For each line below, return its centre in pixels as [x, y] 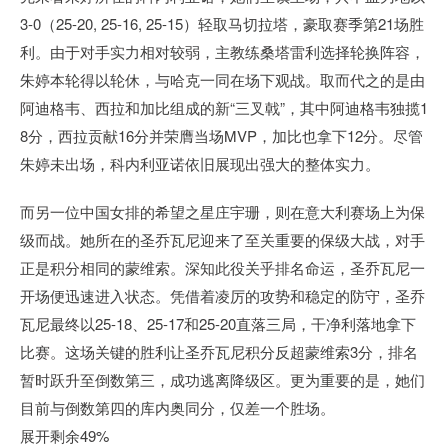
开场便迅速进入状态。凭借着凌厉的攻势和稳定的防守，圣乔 [222, 295]
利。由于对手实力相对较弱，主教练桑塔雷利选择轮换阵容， [222, 51]
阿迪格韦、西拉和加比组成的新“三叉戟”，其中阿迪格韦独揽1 [224, 107]
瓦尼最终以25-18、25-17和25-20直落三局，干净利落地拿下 [218, 323]
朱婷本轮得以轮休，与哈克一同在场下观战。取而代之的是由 [222, 79]
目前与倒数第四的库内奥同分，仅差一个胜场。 [177, 407]
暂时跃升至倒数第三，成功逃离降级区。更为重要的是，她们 [222, 379]
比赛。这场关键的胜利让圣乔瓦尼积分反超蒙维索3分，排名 [219, 351]
